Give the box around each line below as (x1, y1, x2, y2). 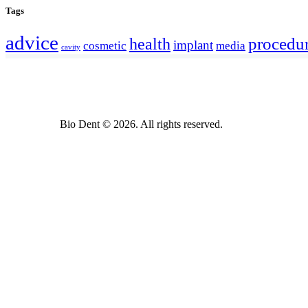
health (129, 35, 170, 54)
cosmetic (83, 39, 126, 53)
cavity (61, 43, 80, 52)
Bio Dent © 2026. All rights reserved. (60, 118, 223, 130)
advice (5, 32, 58, 54)
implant (173, 38, 213, 53)
